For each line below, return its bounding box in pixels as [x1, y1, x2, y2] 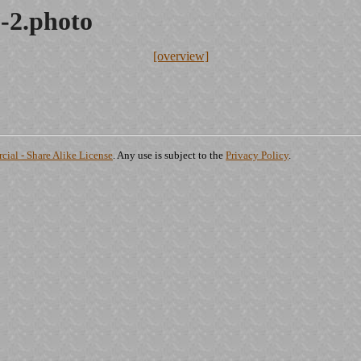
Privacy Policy [226, 149, 288, 161]
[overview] [153, 49, 209, 63]
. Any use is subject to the [113, 149, 226, 161]
